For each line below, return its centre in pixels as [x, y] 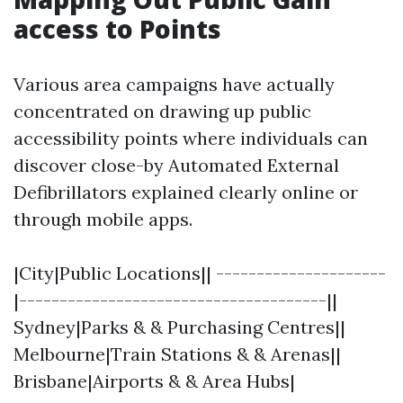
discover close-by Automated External [176, 165]
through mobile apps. [103, 219]
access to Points [117, 29]
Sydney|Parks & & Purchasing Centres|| [179, 327]
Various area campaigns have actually [174, 84]
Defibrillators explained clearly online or [186, 192]
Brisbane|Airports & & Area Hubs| [154, 381]
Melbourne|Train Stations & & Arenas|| [177, 354]
